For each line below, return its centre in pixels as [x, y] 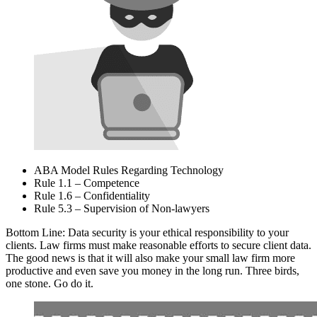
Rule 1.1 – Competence [87, 183]
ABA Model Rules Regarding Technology [129, 170]
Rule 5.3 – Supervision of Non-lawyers [122, 208]
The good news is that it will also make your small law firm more [150, 258]
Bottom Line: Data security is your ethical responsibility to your [147, 232]
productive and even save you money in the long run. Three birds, [152, 270]
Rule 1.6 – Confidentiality [92, 195]
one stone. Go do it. [50, 283]
